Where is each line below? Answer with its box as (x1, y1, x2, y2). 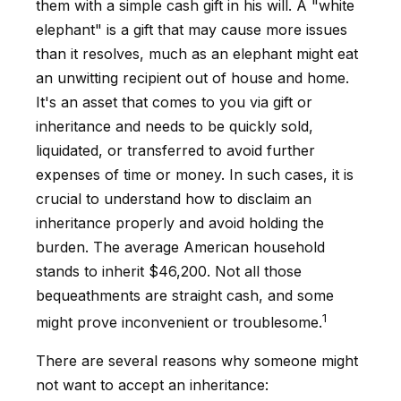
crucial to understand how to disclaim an (36, 190, 311, 208)
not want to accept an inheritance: (36, 376, 269, 395)
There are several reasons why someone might (36, 352, 358, 371)
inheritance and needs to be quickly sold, (36, 117, 313, 135)
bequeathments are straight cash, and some (36, 286, 334, 304)
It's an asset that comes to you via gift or (36, 93, 312, 111)
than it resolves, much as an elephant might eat (36, 45, 358, 63)
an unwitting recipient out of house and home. (36, 69, 349, 87)
